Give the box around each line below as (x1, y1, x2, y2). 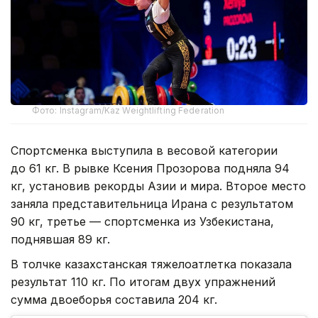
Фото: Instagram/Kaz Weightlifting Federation (32, 105, 225, 116)
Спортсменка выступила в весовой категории (11, 143, 278, 158)
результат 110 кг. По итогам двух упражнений (11, 275, 275, 290)
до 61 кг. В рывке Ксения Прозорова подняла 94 (11, 161, 290, 176)
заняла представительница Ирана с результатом (11, 197, 293, 212)
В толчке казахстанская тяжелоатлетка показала (11, 257, 292, 272)
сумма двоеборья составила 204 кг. (11, 292, 217, 307)
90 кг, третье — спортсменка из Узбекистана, (11, 214, 274, 229)
